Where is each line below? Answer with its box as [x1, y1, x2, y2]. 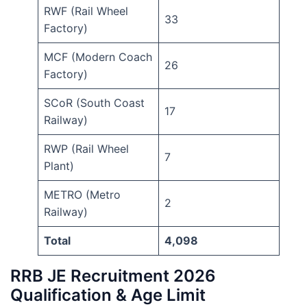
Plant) [44, 159, 74, 173]
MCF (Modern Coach [44, 50, 152, 64]
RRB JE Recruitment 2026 [10, 266, 216, 286]
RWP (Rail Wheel [44, 142, 129, 156]
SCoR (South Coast [44, 96, 145, 110]
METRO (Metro [44, 188, 121, 202]
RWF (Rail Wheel [44, 4, 128, 19]
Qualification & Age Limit [10, 285, 206, 306]
